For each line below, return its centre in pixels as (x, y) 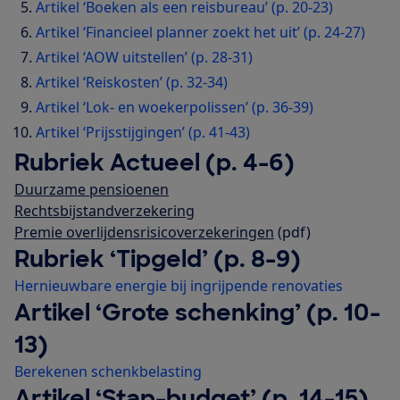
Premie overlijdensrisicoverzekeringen (144, 233)
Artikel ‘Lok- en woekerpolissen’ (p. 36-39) (175, 108)
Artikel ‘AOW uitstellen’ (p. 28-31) (144, 58)
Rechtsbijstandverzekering (104, 211)
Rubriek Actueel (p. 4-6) (154, 163)
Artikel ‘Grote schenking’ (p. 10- (197, 313)
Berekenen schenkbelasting (108, 372)
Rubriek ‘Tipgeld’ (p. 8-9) (158, 259)
